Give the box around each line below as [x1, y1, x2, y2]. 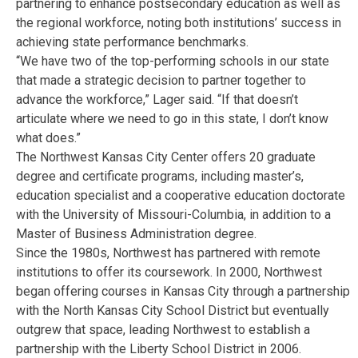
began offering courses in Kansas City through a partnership [16, 283, 350, 299]
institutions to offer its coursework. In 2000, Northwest [16, 264, 322, 280]
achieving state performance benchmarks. [16, 34, 249, 50]
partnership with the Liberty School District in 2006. [16, 340, 301, 356]
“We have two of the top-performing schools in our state [16, 53, 329, 69]
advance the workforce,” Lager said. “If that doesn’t [16, 91, 298, 107]
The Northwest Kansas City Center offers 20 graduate [16, 149, 316, 165]
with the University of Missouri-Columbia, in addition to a [16, 206, 331, 222]
